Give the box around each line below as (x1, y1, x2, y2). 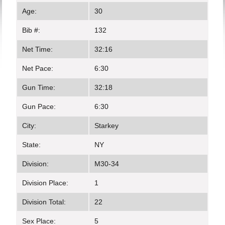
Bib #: (22, 26, 41, 34)
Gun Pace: (22, 102, 56, 110)
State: (22, 141, 41, 149)
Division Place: (22, 179, 69, 187)
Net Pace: (22, 64, 54, 72)
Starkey (94, 122, 119, 130)
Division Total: (22, 198, 66, 206)
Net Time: (22, 45, 53, 53)
